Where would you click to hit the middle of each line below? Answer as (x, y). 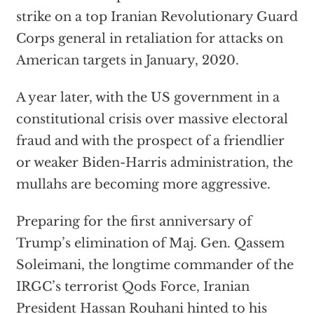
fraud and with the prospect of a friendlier (150, 141)
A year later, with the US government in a (148, 98)
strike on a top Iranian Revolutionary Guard (157, 17)
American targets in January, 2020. (127, 61)
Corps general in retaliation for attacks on (149, 39)
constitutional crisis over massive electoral (152, 120)
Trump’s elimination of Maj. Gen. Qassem (150, 244)
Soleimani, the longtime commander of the (155, 265)
